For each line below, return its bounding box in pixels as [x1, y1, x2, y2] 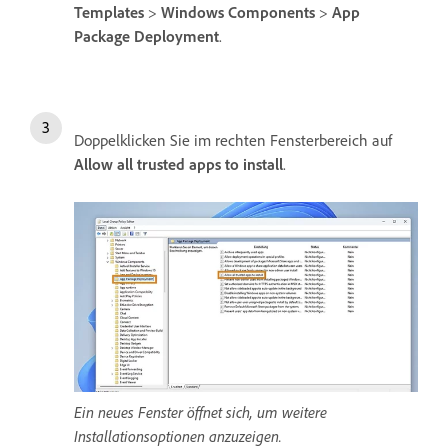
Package [74, 26, 130, 47]
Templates [74, 2, 144, 23]
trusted [137, 154, 185, 175]
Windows [161, 2, 224, 23]
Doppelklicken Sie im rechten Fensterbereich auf [74, 130, 392, 151]
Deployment [134, 26, 219, 47]
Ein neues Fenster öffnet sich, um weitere [74, 402, 327, 423]
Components [228, 2, 315, 23]
